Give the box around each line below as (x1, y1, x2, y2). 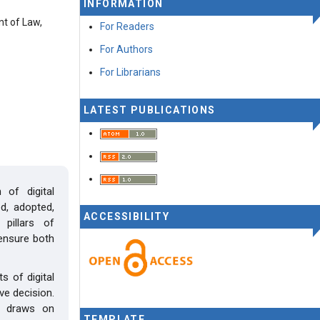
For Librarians (100, 66, 161, 78)
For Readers (100, 21, 154, 32)
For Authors (100, 44, 153, 55)
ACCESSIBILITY (84, 211, 170, 222)
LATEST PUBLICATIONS (84, 104, 216, 116)
